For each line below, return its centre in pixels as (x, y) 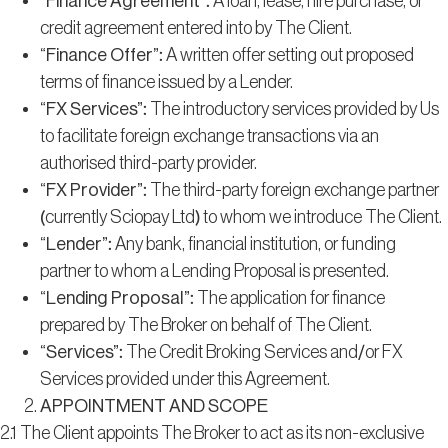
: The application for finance (287, 297)
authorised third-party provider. (148, 162)
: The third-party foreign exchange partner (291, 189)
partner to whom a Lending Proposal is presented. (214, 270)
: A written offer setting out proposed (286, 54)
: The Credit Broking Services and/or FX (261, 351)
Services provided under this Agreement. (185, 378)
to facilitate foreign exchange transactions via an (209, 135)
